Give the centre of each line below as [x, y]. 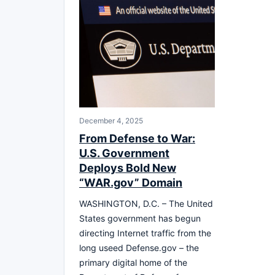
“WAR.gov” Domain [131, 182]
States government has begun [140, 218]
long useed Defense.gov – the [139, 247]
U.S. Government [124, 153]
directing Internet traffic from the [145, 233]
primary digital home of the [133, 262]
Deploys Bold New [128, 168]
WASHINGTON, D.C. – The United [146, 203]
